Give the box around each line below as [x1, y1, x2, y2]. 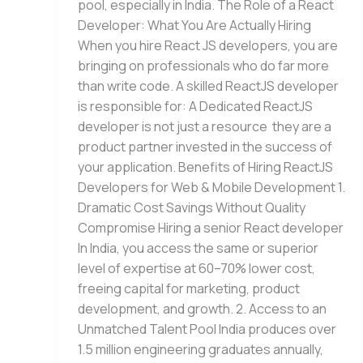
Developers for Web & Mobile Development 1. [78, 178, 345, 197]
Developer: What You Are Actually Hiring [78, 16, 311, 35]
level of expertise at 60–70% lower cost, [78, 259, 315, 278]
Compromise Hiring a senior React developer [78, 219, 344, 237]
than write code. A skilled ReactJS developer [78, 77, 339, 96]
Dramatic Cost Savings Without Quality [78, 199, 305, 217]
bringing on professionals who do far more [78, 57, 329, 75]
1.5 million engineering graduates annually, [78, 340, 323, 359]
